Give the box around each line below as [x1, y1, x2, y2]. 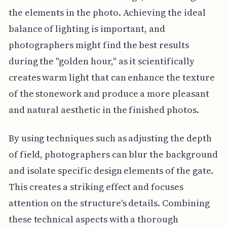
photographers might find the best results [8, 38, 189, 51]
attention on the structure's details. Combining [8, 196, 210, 209]
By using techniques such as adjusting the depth [8, 131, 212, 144]
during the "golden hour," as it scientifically [8, 54, 195, 67]
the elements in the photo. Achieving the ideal [8, 6, 206, 19]
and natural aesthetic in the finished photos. [8, 103, 199, 116]
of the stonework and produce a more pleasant [8, 87, 209, 100]
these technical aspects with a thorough [8, 212, 178, 225]
